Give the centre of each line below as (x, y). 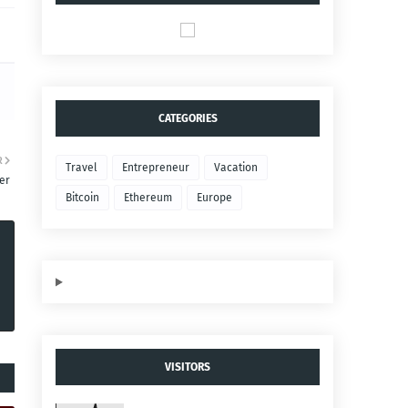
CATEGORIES (188, 119)
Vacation (236, 168)
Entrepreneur (156, 168)
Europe (214, 198)
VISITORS (188, 367)
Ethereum (148, 198)
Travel (82, 168)
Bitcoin (82, 198)
